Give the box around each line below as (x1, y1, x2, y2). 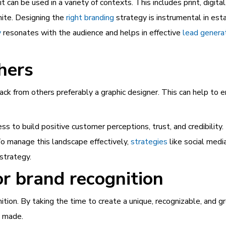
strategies (131, 136, 167, 147)
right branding (66, 12, 114, 23)
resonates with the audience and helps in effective (1, 27, 183, 38)
